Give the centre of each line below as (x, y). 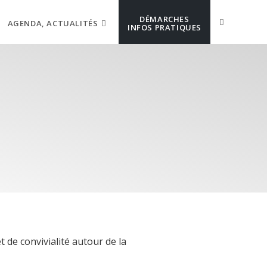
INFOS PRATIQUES (164, 27)
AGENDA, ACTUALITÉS (53, 23)
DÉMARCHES (164, 19)
